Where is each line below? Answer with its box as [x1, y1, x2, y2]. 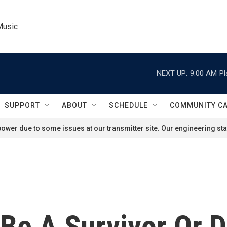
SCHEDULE [109, 101, 148, 109]
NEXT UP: [157, 68, 187, 78]
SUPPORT [5, 101, 40, 109]
